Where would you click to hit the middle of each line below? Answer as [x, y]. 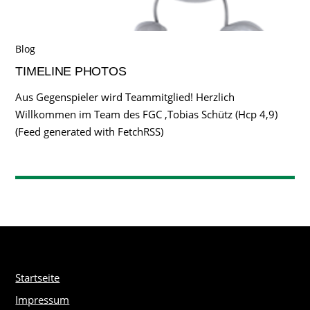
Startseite [38, 278]
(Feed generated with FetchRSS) [90, 132]
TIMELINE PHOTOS [71, 71]
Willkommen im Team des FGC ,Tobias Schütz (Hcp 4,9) [147, 115]
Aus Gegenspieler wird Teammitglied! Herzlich [125, 97]
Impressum [43, 300]
